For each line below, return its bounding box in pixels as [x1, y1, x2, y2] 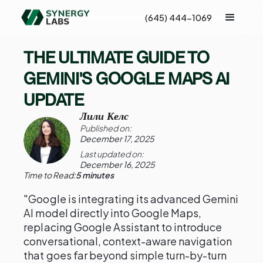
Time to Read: [23, 170, 76, 180]
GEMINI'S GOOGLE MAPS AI [23, 69, 230, 89]
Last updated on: [80, 149, 144, 159]
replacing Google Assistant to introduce [23, 220, 222, 234]
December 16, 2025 [80, 159, 156, 170]
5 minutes [76, 170, 114, 180]
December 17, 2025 [80, 133, 155, 144]
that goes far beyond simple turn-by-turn [23, 248, 227, 262]
